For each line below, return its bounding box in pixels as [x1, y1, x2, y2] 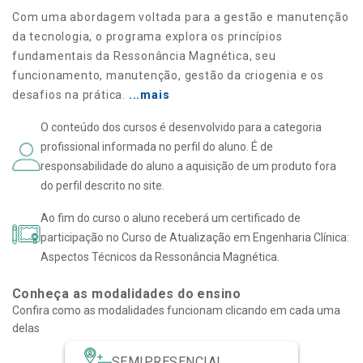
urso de [129, 231, 169, 245]
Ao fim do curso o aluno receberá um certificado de [41, 211, 301, 225]
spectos [49, 250, 92, 264]
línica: [321, 231, 349, 245]
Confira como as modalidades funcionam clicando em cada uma [12, 304, 340, 318]
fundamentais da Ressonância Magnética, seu [12, 49, 276, 63]
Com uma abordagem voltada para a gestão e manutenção [12, 11, 349, 24]
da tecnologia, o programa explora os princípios [12, 30, 283, 44]
